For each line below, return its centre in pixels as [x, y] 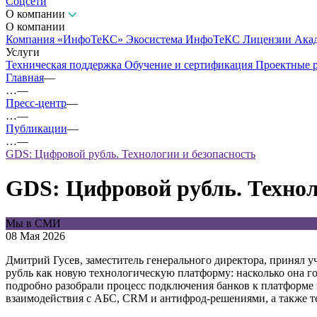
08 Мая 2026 [35, 236]
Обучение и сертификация [190, 65]
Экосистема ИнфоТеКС [184, 39]
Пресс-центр [36, 103]
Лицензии [269, 39]
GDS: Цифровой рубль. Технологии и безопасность [131, 154]
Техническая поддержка [65, 65]
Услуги [23, 52]
